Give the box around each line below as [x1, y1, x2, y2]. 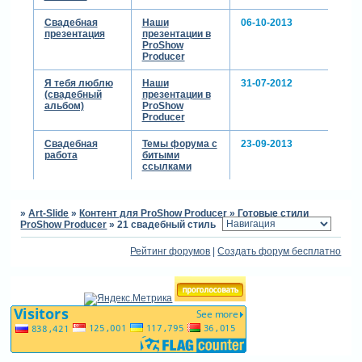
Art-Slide [28, 208, 69, 220]
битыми [141, 149, 179, 161]
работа [44, 149, 78, 161]
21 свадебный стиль [117, 219, 217, 231]
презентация [44, 27, 105, 40]
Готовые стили [238, 208, 309, 220]
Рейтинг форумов [130, 246, 211, 258]
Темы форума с [141, 137, 217, 149]
